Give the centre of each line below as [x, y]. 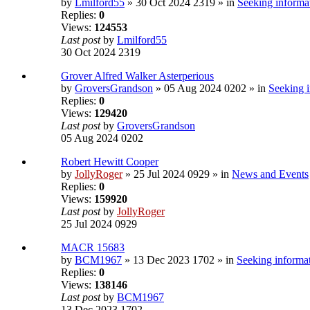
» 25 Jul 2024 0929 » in [177, 174]
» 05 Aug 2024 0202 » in [211, 89]
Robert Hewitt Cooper [110, 162]
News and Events [270, 174]
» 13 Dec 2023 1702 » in [179, 260]
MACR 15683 [93, 248]
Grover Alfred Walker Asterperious [137, 76]
